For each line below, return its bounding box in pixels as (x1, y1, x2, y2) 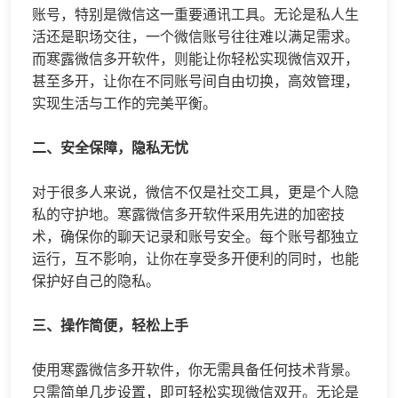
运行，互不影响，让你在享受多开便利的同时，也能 (32, 250, 359, 268)
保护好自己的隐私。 (32, 272, 160, 291)
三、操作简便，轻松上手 (32, 316, 188, 335)
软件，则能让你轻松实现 (131, 50, 288, 68)
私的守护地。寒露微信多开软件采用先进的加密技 (32, 205, 345, 224)
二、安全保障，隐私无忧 (32, 139, 188, 157)
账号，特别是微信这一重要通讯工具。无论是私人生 (32, 5, 359, 24)
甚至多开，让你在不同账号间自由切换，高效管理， (32, 72, 359, 91)
